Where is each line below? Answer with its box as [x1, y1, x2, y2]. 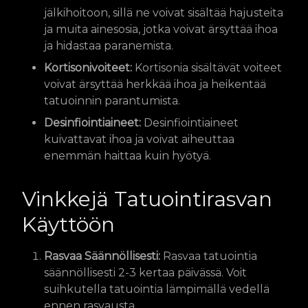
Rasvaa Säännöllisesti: [44, 249, 160, 263]
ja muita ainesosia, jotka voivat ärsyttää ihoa [44, 22, 278, 36]
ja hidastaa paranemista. [44, 38, 173, 52]
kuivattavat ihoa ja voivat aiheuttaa [44, 132, 234, 146]
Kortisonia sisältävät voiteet [132, 60, 282, 74]
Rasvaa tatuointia [160, 249, 257, 263]
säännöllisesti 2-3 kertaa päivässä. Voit [44, 265, 247, 279]
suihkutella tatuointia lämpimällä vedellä [44, 282, 269, 296]
